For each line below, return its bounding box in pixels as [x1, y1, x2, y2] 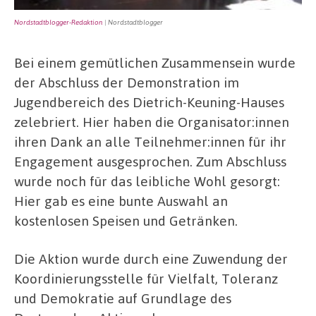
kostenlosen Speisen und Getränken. [14, 212, 238, 230]
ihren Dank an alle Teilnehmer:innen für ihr [14, 133, 286, 151]
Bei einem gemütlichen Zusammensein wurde [14, 54, 296, 72]
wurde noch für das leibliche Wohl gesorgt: [14, 172, 280, 190]
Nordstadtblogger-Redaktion [14, 18, 103, 27]
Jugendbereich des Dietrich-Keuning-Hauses [14, 93, 284, 111]
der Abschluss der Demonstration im [14, 73, 239, 92]
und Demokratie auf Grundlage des [14, 288, 231, 307]
